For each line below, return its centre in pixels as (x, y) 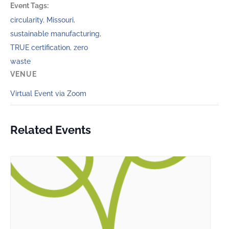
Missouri (60, 20)
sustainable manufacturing (55, 34)
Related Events (51, 130)
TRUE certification (40, 48)
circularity (27, 20)
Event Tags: (29, 6)
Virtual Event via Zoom (48, 94)
